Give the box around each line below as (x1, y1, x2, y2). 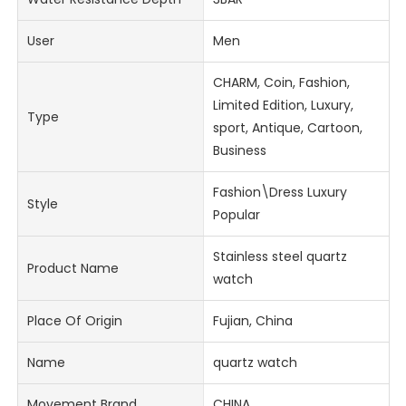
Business (212, 141, 266, 160)
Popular (212, 206, 260, 225)
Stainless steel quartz (212, 247, 347, 266)
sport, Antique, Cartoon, (212, 119, 362, 138)
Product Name (27, 258, 120, 277)
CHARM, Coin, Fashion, (212, 73, 350, 92)
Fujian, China (212, 312, 293, 331)
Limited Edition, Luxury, (212, 96, 353, 115)
